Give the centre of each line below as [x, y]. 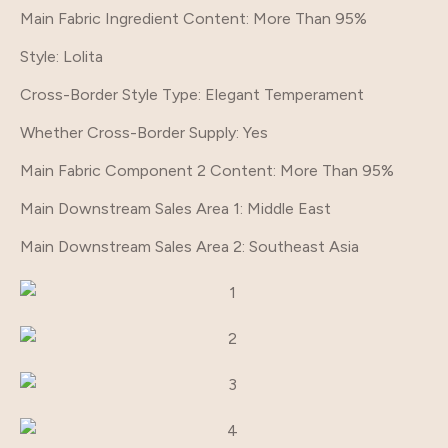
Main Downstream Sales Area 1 [130, 208]
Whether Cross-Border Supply [128, 132]
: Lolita [79, 56]
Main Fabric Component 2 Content [146, 170]
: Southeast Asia [300, 246]
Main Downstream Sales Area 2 [131, 246]
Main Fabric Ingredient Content [133, 18]
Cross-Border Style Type [109, 94]
